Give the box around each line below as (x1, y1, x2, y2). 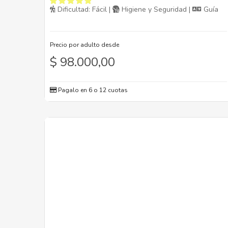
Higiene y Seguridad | (120, 5, 192, 15)
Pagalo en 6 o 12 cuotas (56, 86, 128, 95)
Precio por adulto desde (50, 41, 119, 49)
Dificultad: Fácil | (55, 5, 112, 15)
